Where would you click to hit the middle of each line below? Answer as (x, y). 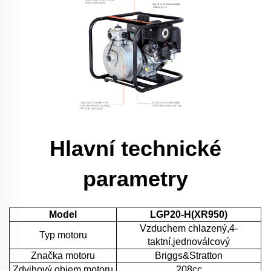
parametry (135, 178)
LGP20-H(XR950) (189, 214)
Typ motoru (63, 235)
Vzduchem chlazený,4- (189, 228)
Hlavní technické (135, 148)
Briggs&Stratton (189, 255)
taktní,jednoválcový (189, 241)
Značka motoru (63, 255)
